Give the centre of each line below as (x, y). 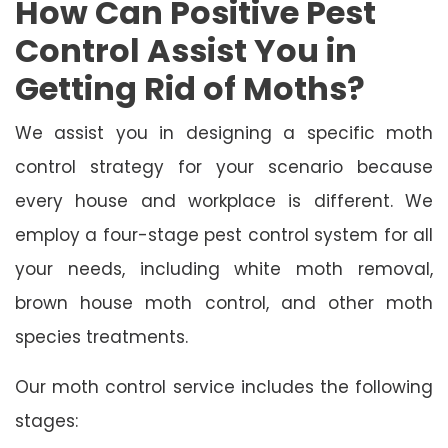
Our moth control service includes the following (224, 386)
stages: (46, 420)
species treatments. (101, 336)
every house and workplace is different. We (224, 200)
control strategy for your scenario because (224, 166)
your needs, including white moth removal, (224, 268)
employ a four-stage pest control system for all (224, 234)
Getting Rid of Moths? (190, 88)
